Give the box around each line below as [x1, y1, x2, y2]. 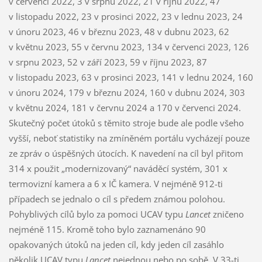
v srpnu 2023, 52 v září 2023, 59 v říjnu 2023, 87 [8, 56, 207, 68]
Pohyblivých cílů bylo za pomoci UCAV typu [8, 208, 185, 220]
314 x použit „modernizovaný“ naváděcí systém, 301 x [8, 163, 227, 175]
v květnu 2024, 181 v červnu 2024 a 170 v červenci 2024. [8, 102, 241, 114]
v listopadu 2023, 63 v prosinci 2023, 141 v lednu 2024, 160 [8, 71, 253, 84]
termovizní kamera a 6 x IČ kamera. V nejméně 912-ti [8, 178, 223, 190]
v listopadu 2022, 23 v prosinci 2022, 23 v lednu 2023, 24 [8, 11, 243, 23]
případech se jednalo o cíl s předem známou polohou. [8, 193, 225, 205]
